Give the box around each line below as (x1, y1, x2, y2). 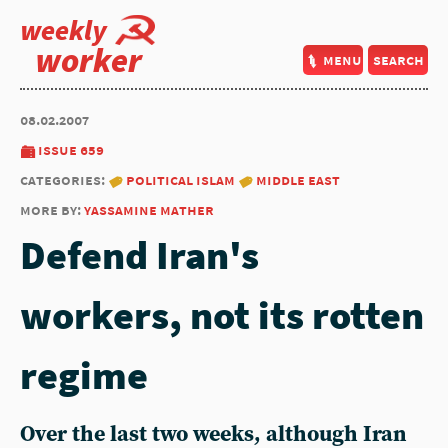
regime (20, 350, 148, 400)
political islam (126, 170, 235, 189)
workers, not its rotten (20, 290, 424, 340)
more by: (20, 200, 84, 219)
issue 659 (38, 140, 104, 159)
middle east (256, 170, 340, 189)
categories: (20, 170, 108, 189)
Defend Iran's (20, 230, 259, 280)
